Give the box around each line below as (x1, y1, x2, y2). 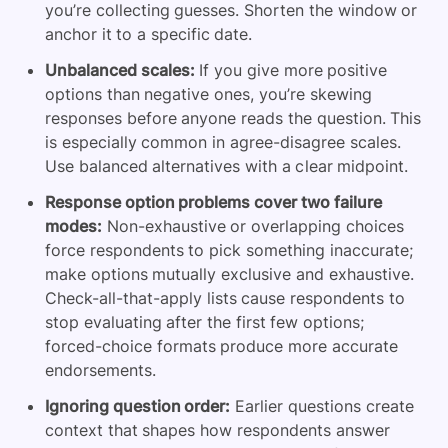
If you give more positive (194, 59, 388, 80)
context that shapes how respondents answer (45, 419, 390, 440)
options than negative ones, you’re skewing (45, 83, 372, 104)
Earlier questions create (230, 395, 414, 416)
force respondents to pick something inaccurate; (45, 239, 413, 260)
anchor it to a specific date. (45, 23, 253, 44)
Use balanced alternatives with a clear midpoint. (45, 155, 409, 176)
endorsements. (45, 359, 156, 380)
